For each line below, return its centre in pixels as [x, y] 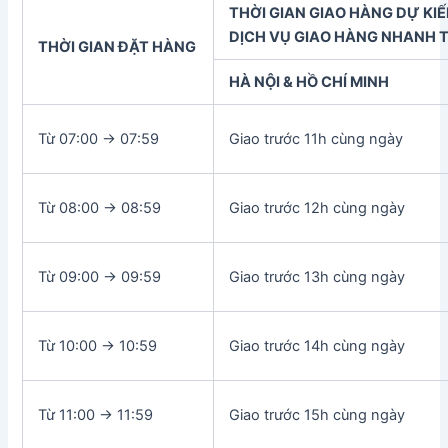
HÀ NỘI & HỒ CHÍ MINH [309, 81]
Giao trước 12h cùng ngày [317, 207]
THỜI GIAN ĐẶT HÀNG [117, 46]
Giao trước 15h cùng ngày [317, 414]
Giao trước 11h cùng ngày [316, 138]
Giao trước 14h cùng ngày [317, 345]
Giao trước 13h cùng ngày [317, 276]
